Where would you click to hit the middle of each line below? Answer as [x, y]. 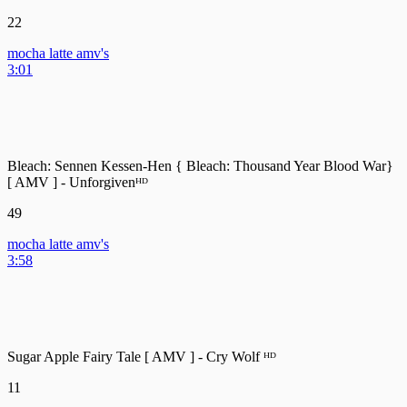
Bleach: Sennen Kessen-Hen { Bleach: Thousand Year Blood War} [200, 165]
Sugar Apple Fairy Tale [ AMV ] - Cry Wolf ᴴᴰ [142, 356]
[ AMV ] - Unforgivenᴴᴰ [78, 182]
